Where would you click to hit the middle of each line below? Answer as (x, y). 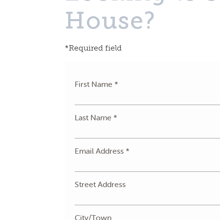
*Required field (94, 48)
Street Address (100, 184)
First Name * (97, 84)
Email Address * (102, 151)
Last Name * (96, 117)
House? (111, 20)
